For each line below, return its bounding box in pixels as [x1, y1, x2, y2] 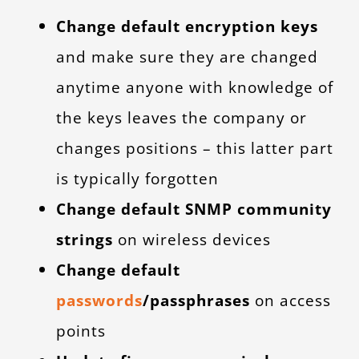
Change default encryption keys [55, 15, 318, 38]
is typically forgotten [55, 167, 219, 190]
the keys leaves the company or [55, 107, 307, 129]
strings [55, 228, 113, 251]
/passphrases [142, 289, 250, 312]
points [55, 320, 106, 342]
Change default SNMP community [55, 198, 332, 220]
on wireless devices [112, 228, 271, 251]
